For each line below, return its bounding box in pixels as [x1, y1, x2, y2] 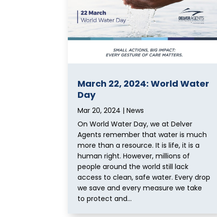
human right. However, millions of [77, 151, 190, 161]
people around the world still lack [77, 161, 188, 171]
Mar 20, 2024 [77, 105, 121, 115]
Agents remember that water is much [77, 129, 207, 139]
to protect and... [77, 193, 132, 203]
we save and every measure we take [77, 183, 202, 193]
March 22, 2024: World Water [77, 77, 209, 90]
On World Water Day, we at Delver [77, 119, 192, 129]
